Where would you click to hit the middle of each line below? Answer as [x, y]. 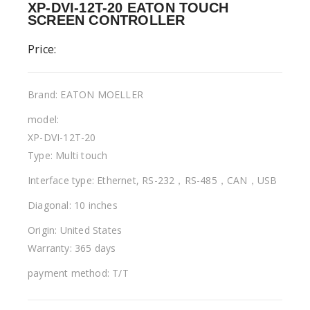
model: [44, 119]
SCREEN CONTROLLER [107, 20]
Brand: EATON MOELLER [85, 94]
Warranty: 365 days [72, 248]
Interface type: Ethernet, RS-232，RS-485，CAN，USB [153, 180]
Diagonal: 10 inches [73, 205]
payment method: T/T [78, 273]
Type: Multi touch [68, 155]
